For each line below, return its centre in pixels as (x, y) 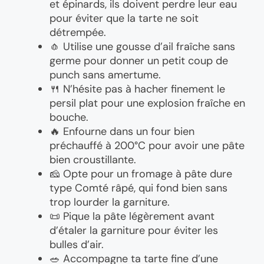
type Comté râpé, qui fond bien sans (138, 188)
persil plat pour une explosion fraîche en (147, 103)
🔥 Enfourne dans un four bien (122, 131)
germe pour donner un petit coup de (139, 60)
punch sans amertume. (105, 75)
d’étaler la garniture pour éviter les (134, 230)
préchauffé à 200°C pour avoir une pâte (147, 145)
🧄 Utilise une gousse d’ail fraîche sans (142, 46)
